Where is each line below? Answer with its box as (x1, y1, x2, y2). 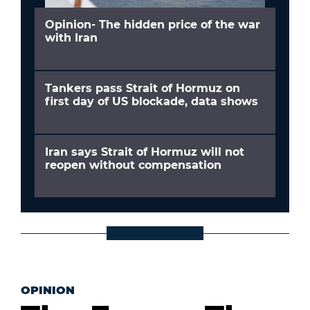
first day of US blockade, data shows (45, 95, 258, 109)
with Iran (45, 31, 98, 45)
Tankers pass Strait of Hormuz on (45, 82, 240, 95)
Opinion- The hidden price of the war (45, 18, 260, 32)
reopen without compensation (45, 158, 221, 172)
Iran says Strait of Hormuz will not (45, 145, 244, 159)
